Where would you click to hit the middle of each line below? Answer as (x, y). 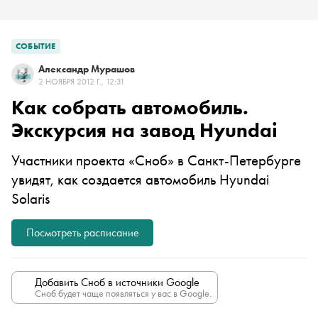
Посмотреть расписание (82, 232)
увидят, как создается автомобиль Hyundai (140, 179)
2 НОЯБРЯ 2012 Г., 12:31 (82, 82)
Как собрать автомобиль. (130, 108)
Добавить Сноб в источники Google (117, 282)
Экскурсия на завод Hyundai (144, 130)
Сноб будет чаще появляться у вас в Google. (123, 293)
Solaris (31, 198)
